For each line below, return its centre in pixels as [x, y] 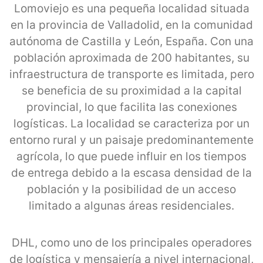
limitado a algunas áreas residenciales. [131, 205]
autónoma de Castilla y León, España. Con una [131, 41]
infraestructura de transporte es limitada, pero [131, 74]
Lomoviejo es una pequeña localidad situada [131, 8]
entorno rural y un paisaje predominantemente [131, 140]
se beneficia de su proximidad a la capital [131, 90]
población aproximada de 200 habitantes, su [131, 58]
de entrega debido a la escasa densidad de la [131, 173]
